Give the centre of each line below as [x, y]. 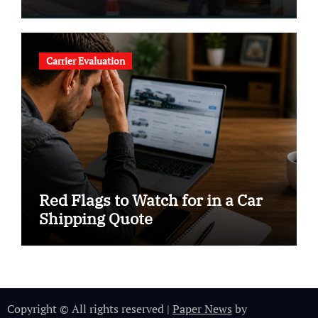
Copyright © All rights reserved [87, 308]
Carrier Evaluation [85, 60]
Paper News [202, 308]
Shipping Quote [95, 218]
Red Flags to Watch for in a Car [150, 199]
